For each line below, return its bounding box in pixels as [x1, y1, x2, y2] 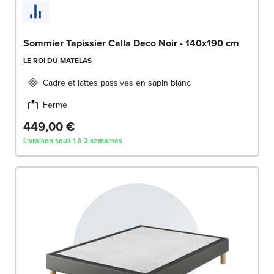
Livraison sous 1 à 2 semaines [23, 135, 122, 146]
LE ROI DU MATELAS [23, 55, 92, 66]
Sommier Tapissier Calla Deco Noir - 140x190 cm [23, 36, 239, 51]
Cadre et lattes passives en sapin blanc [43, 76, 191, 89]
